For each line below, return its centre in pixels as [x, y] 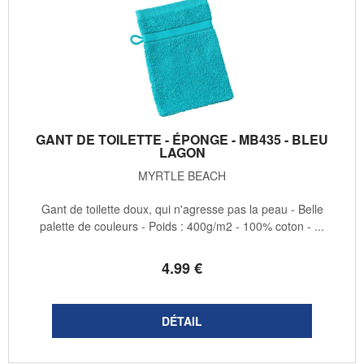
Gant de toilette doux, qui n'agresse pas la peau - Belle [182, 209]
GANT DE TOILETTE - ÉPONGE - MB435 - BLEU [182, 140]
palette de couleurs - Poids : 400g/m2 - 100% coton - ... [182, 226]
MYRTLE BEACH [182, 176]
